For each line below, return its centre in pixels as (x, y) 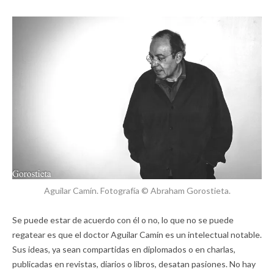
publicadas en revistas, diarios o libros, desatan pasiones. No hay (134, 264)
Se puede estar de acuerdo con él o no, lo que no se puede (123, 220)
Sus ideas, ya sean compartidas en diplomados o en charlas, (124, 249)
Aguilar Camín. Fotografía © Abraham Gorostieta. (137, 190)
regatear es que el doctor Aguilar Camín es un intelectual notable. (137, 234)
